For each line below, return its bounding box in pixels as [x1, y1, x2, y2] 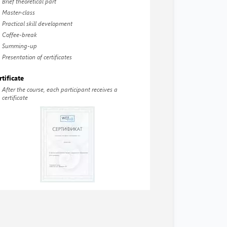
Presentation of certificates [2, 53, 72, 61]
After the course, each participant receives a [2, 85, 118, 93]
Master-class [2, 8, 35, 16]
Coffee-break [2, 30, 37, 39]
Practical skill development [2, 19, 73, 27]
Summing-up [2, 42, 37, 50]
